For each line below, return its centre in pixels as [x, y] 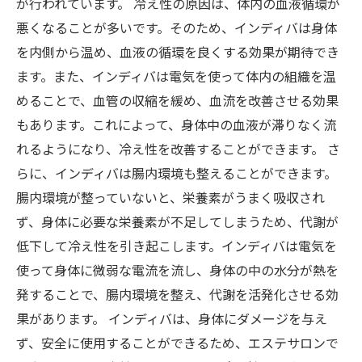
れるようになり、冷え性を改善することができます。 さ [178, 149]
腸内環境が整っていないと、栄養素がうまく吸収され [170, 197]
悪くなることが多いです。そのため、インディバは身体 [177, 27]
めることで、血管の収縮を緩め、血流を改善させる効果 [177, 100]
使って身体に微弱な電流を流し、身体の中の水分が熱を [177, 270]
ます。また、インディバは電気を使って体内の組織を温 [176, 76]
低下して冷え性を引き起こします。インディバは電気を [177, 246]
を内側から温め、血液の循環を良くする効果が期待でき [178, 52]
